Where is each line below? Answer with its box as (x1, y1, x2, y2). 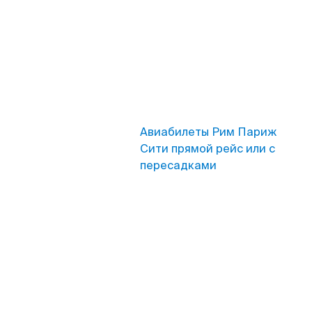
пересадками (140, 158, 217, 173)
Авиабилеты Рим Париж (140, 125, 276, 139)
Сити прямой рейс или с (140, 141, 275, 156)
